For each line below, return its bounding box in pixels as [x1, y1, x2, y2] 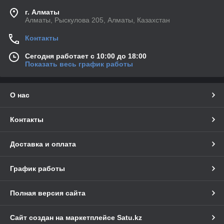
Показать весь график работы [25, 60, 133, 68]
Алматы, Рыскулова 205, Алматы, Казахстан [25, 16, 170, 24]
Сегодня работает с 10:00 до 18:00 [25, 52, 146, 60]
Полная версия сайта [10, 189, 85, 197]
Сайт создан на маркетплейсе [10, 213, 117, 222]
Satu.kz [117, 213, 142, 222]
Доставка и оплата [10, 140, 76, 148]
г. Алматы [25, 8, 59, 16]
